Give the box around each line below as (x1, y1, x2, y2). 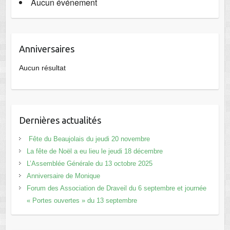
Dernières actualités (18, 115, 101, 126)
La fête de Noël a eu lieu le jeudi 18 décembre (26, 147, 163, 156)
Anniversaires (18, 44, 74, 54)
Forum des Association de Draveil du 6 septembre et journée (26, 184, 206, 193)
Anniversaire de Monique (26, 172, 100, 180)
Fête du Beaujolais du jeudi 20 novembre (26, 135, 150, 143)
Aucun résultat (18, 64, 66, 72)
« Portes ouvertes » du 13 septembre (26, 197, 137, 205)
